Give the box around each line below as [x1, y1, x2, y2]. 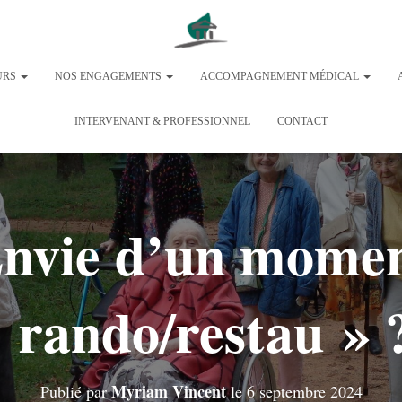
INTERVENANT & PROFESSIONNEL [74, 114, 250, 127]
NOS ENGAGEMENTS [55, 69, 164, 83]
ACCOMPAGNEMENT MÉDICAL [200, 69, 362, 83]
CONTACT [277, 114, 328, 127]
